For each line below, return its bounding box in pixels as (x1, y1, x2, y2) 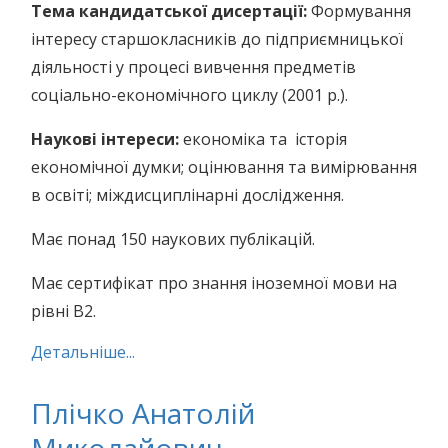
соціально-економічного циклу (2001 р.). (31, 84, 348, 106)
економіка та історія (183, 128, 347, 150)
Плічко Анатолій (31, 394, 255, 432)
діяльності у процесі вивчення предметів (31, 56, 356, 78)
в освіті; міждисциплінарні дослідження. (31, 184, 344, 206)
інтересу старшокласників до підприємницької (31, 28, 403, 50)
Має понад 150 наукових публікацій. (31, 228, 319, 250)
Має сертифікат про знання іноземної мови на (31, 272, 397, 294)
